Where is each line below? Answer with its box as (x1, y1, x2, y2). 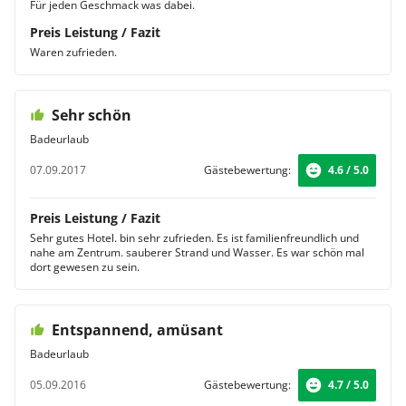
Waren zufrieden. (30, 44, 117, 60)
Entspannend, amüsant (52, 320, 223, 340)
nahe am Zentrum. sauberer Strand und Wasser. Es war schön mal (30, 245, 364, 260)
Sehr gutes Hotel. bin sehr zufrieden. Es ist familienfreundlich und (30, 230, 359, 246)
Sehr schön (52, 105, 131, 125)
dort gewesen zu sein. (30, 259, 140, 275)
